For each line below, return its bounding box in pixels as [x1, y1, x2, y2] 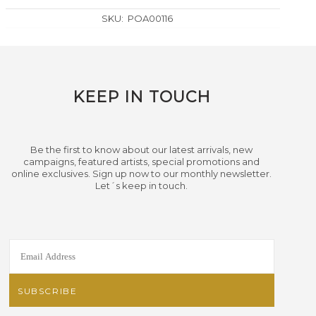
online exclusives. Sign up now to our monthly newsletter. [11, 168, 272, 180]
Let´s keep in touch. [95, 180, 188, 192]
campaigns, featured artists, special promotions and [23, 156, 260, 168]
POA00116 [128, 12, 174, 24]
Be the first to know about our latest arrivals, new [30, 144, 253, 156]
